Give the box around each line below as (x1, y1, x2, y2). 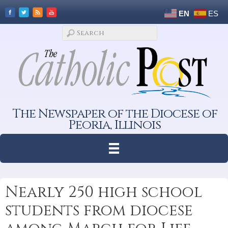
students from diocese (5, 200, 193, 221)
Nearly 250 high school (5, 182, 203, 203)
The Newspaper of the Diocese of (12, 105, 217, 122)
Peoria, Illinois (69, 116, 161, 133)
